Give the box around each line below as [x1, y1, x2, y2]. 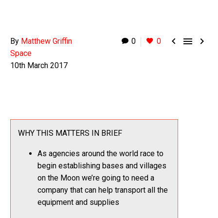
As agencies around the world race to [37, 149, 163, 159]
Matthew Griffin [21, 36, 72, 46]
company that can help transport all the [37, 185, 168, 195]
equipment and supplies [37, 198, 119, 207]
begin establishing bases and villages [37, 161, 166, 171]
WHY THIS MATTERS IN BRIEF [18, 128, 122, 138]
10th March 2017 [10, 61, 68, 70]
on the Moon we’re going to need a [37, 173, 154, 183]
